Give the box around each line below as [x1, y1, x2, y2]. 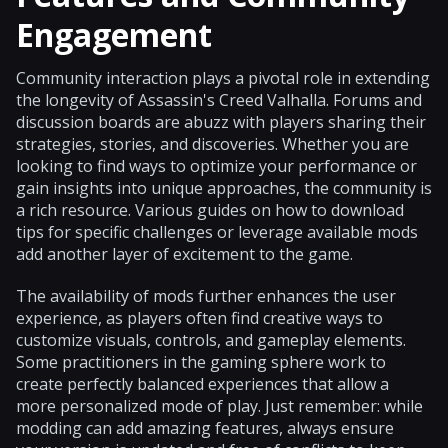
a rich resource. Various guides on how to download [16, 198, 404, 221]
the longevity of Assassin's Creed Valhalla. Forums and [16, 88, 422, 111]
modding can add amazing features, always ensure [16, 416, 394, 439]
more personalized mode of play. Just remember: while [16, 394, 423, 417]
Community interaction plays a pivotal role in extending [16, 66, 430, 89]
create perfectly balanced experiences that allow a [16, 372, 389, 395]
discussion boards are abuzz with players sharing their [16, 110, 426, 133]
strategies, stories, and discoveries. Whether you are [16, 132, 409, 155]
